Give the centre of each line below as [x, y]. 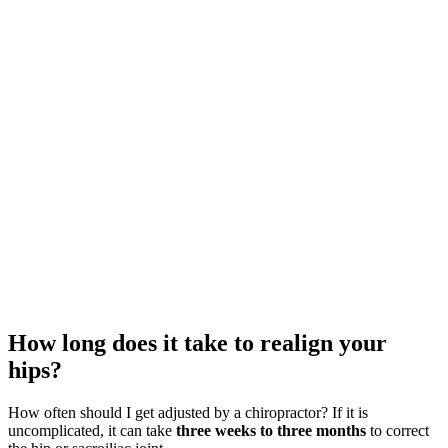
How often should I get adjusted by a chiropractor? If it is [188, 412]
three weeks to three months [271, 430]
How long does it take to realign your [197, 343]
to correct [397, 430]
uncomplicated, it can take [92, 430]
